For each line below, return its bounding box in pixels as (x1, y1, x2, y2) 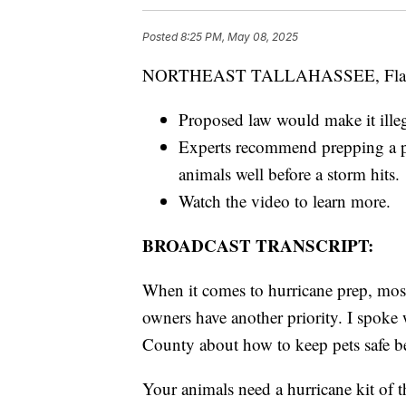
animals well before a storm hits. (179, 162, 400, 186)
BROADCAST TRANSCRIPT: (142, 233, 373, 258)
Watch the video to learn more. (179, 189, 391, 213)
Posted (142, 30, 180, 44)
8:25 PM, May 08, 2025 (180, 30, 298, 44)
